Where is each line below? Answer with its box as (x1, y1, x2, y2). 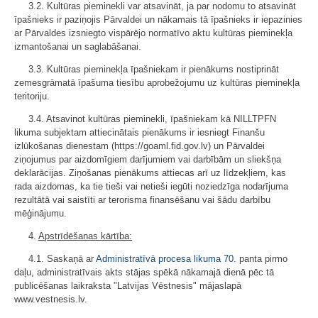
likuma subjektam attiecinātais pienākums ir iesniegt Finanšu (14, 127, 265, 138)
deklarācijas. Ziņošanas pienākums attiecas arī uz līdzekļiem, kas (14, 168, 286, 178)
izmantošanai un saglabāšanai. (14, 41, 141, 52)
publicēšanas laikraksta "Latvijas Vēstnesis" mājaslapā (14, 280, 241, 291)
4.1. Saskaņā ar (28, 253, 96, 264)
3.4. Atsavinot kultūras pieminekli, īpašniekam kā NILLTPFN (28, 114, 276, 124)
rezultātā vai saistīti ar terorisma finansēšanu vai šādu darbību (14, 194, 270, 205)
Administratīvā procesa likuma (96, 253, 221, 264)
